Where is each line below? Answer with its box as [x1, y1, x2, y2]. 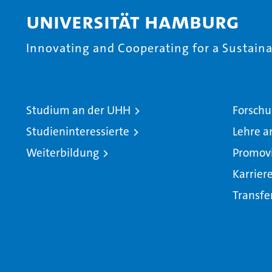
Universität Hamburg [26, 7, 239, 36]
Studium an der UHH [26, 102, 131, 118]
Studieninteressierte [26, 123, 129, 139]
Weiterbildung [26, 144, 99, 160]
